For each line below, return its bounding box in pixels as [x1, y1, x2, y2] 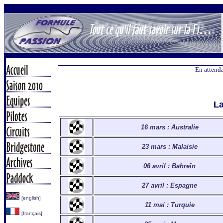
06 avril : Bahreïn [143, 162, 196, 170]
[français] [21, 211, 42, 216]
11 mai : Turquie [144, 201, 195, 209]
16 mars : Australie [140, 123, 199, 131]
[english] [21, 195, 41, 201]
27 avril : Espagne [142, 182, 197, 189]
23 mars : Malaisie [141, 143, 198, 150]
